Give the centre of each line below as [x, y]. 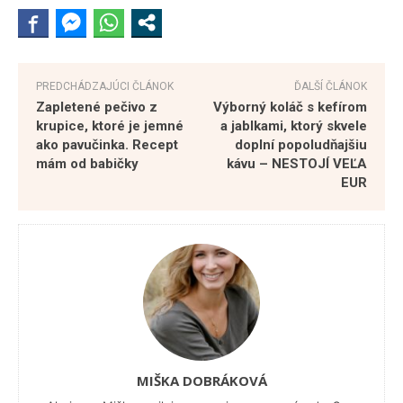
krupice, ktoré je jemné [110, 125]
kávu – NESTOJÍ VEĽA [296, 163]
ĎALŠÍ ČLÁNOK [330, 86]
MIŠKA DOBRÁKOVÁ [201, 380]
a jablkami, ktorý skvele [293, 125]
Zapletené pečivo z [97, 107]
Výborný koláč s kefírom [290, 107]
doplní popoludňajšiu [300, 144]
